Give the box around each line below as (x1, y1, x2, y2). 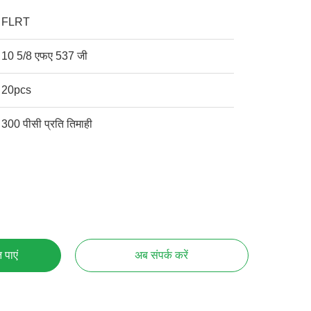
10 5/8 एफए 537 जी (1, 50, 88, 62)
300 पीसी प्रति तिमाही (1, 118, 93, 130)
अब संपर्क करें (135, 249, 189, 261)
